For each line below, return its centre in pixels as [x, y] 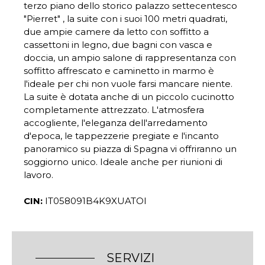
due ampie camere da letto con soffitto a [116, 32]
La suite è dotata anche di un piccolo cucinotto [129, 97]
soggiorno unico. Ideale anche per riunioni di [123, 162]
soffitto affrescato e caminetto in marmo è [119, 71]
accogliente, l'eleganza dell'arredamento [116, 123]
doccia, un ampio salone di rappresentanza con [130, 58]
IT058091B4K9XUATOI [96, 201]
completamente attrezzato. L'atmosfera [114, 110]
